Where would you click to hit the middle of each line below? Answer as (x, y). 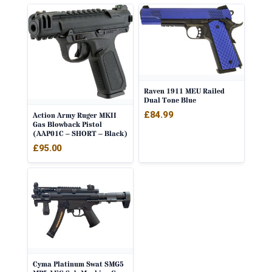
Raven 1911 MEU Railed (184, 91)
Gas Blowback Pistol (67, 124)
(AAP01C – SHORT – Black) (80, 134)
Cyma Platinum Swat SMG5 (78, 264)
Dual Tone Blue (170, 100)
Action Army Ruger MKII (74, 115)
